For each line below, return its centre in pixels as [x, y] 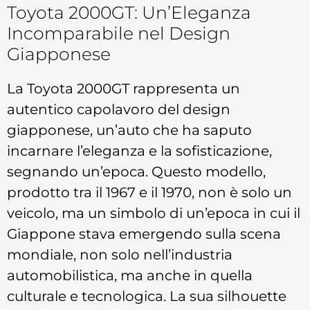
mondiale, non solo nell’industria [120, 255]
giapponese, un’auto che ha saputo [129, 130]
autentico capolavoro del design [119, 109]
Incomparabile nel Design [119, 34]
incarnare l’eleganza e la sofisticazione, [139, 151]
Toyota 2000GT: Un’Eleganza [129, 13]
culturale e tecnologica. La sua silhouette [147, 296]
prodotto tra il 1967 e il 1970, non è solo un [149, 192]
